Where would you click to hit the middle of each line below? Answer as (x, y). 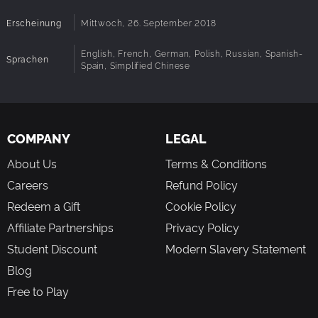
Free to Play (38, 291)
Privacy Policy (202, 227)
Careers (28, 184)
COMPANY (39, 138)
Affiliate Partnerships (60, 227)
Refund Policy (202, 184)
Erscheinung (34, 22)
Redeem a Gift (44, 205)
